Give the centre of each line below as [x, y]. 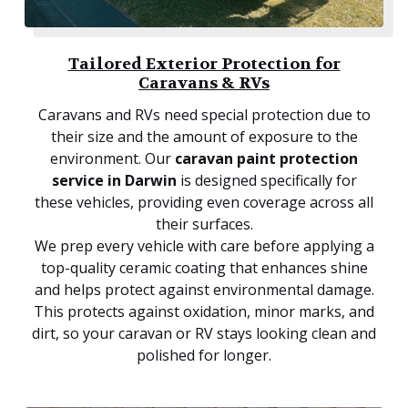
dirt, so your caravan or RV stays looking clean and [204, 334]
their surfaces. [204, 224]
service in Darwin [114, 181]
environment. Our [112, 159]
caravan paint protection [266, 159]
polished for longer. [204, 356]
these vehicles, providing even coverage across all [204, 203]
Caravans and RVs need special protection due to [204, 115]
